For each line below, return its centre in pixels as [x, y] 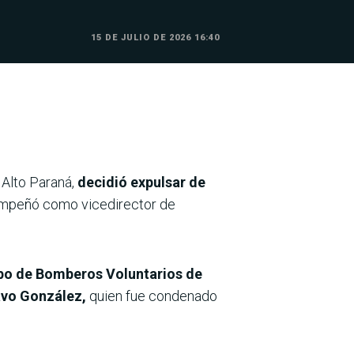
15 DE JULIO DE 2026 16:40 [155, 38]
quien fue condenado [152, 296]
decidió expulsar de [141, 183]
